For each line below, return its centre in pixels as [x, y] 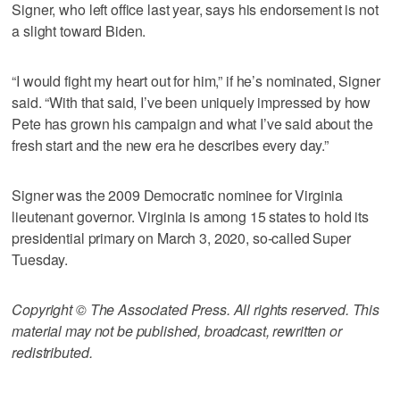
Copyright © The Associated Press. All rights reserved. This [196, 309]
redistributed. [52, 352]
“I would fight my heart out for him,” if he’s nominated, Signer [196, 80]
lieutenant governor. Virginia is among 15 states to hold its [190, 216]
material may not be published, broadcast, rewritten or [177, 330]
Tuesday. [40, 259]
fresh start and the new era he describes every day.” [171, 145]
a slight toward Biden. [79, 30]
